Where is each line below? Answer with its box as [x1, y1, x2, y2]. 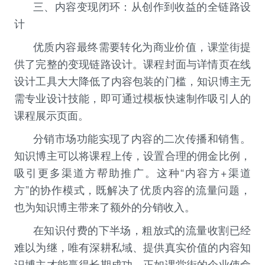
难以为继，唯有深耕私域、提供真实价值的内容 [14, 239, 240, 255]
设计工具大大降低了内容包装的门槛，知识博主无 [14, 73, 251, 89]
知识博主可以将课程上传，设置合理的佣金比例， [14, 147, 251, 163]
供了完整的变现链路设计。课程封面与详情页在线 [14, 56, 251, 72]
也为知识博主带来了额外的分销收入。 [14, 199, 195, 215]
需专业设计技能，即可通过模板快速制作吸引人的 [14, 90, 251, 106]
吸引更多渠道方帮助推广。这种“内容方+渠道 [14, 164, 251, 180]
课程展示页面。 [14, 107, 89, 123]
